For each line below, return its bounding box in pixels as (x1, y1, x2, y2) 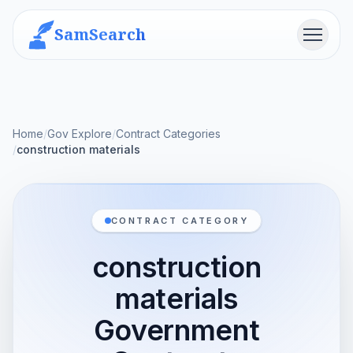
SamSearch (54, 24, 146, 45)
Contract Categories (116, 127, 221, 140)
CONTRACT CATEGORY (110, 215, 249, 226)
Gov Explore (47, 127, 112, 140)
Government (93, 313, 260, 347)
